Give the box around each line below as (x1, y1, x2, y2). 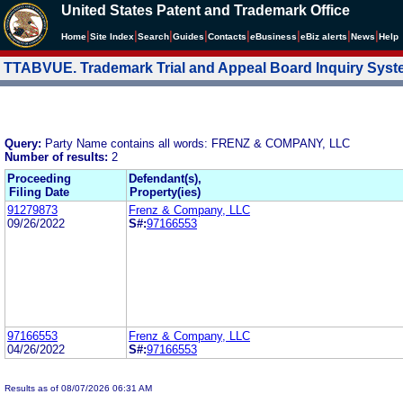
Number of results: (4, 149, 112, 164)
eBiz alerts (300, 31, 347, 41)
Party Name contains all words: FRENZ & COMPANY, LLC (45, 136, 350, 150)
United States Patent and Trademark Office (61, 3, 350, 18)
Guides (173, 31, 204, 41)
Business (255, 31, 297, 41)
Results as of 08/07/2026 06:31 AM (4, 382, 152, 393)
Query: (4, 136, 45, 150)
